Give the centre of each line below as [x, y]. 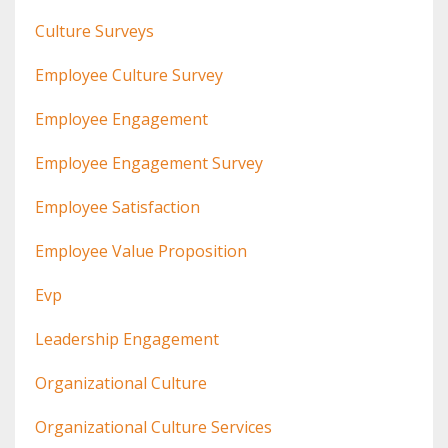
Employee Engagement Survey [149, 162]
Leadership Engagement [127, 338]
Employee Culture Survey [129, 74]
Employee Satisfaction [117, 206]
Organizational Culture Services [153, 426]
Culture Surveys [94, 30]
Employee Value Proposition [141, 250]
